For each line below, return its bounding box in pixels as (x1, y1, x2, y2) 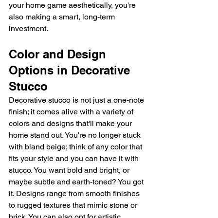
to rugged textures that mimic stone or (9, 200, 139, 210)
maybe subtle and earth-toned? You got (9, 177, 145, 187)
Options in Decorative (9, 63, 133, 77)
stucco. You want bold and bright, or (9, 165, 131, 175)
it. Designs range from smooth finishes (9, 189, 142, 199)
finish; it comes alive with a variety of (9, 107, 135, 117)
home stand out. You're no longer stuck (9, 130, 143, 140)
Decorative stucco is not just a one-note (9, 95, 146, 105)
